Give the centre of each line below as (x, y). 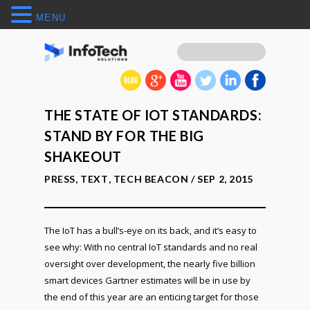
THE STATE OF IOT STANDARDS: (153, 115)
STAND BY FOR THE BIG (125, 136)
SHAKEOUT (83, 156)
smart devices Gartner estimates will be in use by (147, 280)
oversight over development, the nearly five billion (150, 264)
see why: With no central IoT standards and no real (151, 247)
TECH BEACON (151, 179)
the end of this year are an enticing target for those (152, 297)
